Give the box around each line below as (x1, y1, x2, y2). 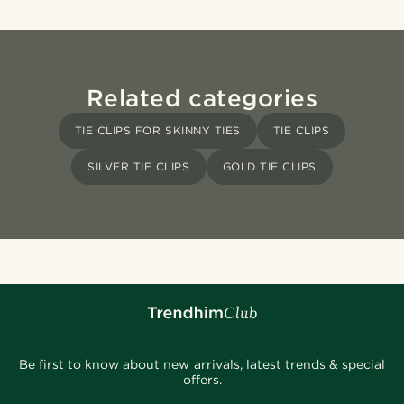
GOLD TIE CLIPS (222, 160, 317, 174)
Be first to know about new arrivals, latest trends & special (18, 357, 385, 372)
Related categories (86, 84, 318, 113)
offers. (182, 372, 222, 388)
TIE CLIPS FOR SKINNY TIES (74, 124, 241, 138)
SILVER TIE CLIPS (87, 160, 190, 174)
